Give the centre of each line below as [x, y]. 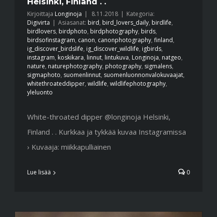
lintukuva [117, 58]
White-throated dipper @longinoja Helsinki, [99, 117]
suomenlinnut [82, 75]
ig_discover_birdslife [55, 49]
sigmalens [158, 66]
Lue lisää [39, 172]
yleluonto [40, 93]
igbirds [152, 49]
